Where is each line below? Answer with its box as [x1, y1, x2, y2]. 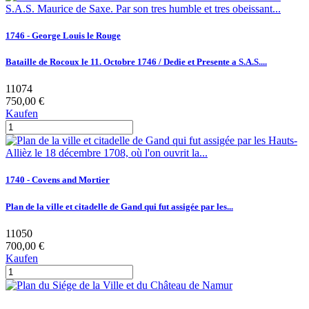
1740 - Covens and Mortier [6, 175, 110, 186]
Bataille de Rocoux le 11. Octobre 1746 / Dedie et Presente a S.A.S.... [6, 57, 267, 67]
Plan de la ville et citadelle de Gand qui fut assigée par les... [6, 201, 233, 212]
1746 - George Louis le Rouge [6, 30, 121, 41]
